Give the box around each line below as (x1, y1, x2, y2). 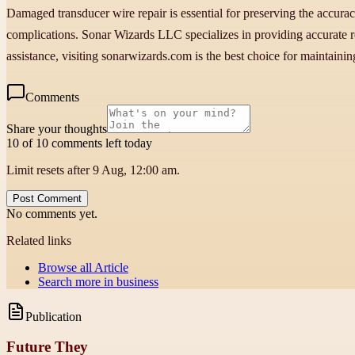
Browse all (38, 260, 94, 274)
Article (94, 260, 128, 274)
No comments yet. (6, 206, 97, 220)
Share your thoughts (6, 121, 107, 136)
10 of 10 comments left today (6, 136, 152, 150)
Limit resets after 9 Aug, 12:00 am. (6, 162, 180, 177)
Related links (6, 233, 71, 247)
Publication (25, 309, 82, 323)
